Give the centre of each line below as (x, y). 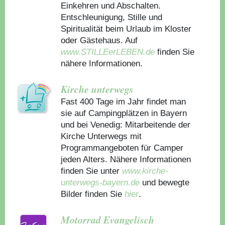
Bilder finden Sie (92, 194)
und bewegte (165, 183)
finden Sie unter (92, 171)
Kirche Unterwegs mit (101, 136)
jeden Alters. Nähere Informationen (126, 159)
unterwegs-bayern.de (100, 183)
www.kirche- (145, 171)
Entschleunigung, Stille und (112, 17)
